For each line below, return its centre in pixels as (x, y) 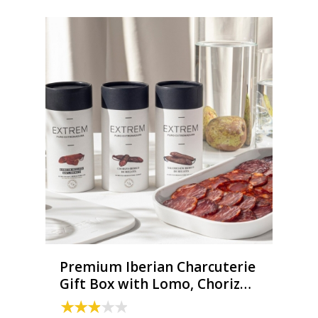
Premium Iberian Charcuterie (158, 267)
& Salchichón (102, 301)
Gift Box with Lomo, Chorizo (154, 284)
